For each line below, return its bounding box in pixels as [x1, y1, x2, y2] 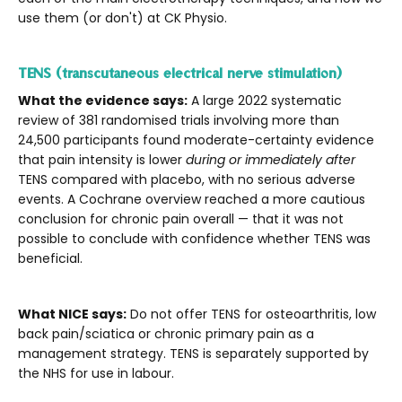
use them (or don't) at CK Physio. [18, 8, 227, 27]
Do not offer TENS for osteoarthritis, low [127, 304, 376, 323]
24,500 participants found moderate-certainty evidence [18, 130, 374, 149]
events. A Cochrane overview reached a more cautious [18, 189, 365, 208]
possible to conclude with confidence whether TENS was [18, 229, 371, 248]
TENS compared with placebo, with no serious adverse [18, 170, 355, 188]
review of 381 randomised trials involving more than [18, 110, 339, 129]
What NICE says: [18, 304, 127, 323]
